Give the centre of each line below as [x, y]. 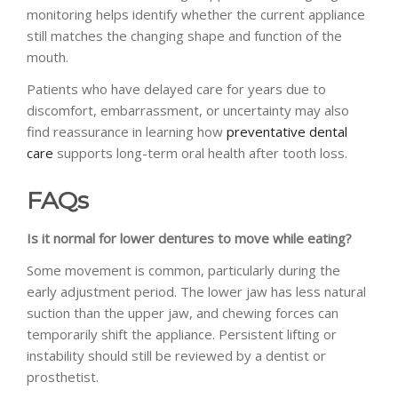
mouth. [48, 56]
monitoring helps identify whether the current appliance [196, 14]
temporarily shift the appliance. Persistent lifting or [182, 334]
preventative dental [285, 131]
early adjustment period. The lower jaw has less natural [196, 291]
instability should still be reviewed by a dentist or [176, 355]
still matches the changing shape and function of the [184, 35]
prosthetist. [63, 376]
